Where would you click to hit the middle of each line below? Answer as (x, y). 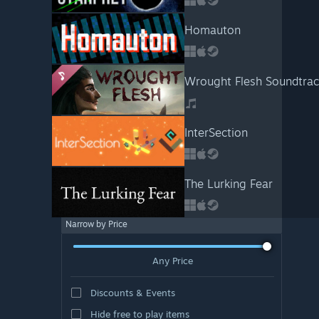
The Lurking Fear (228, 184)
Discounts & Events (132, 292)
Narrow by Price (96, 224)
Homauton (212, 30)
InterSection (216, 132)
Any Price (172, 260)
